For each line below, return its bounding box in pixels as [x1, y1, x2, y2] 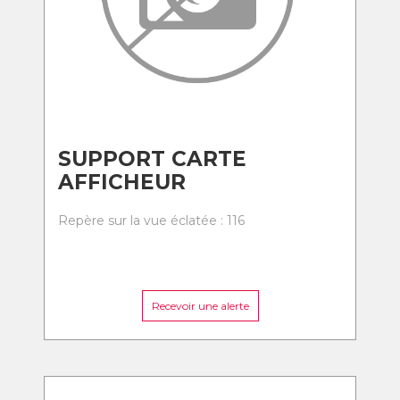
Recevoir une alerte [151, 299, 249, 312]
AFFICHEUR [58, 170, 186, 195]
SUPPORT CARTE [58, 146, 246, 171]
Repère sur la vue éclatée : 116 [58, 212, 245, 229]
